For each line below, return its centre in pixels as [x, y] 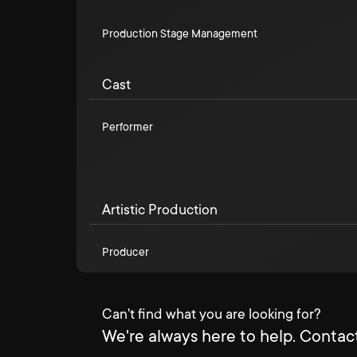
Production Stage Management [180, 33]
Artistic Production [160, 210]
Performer [127, 127]
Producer [126, 252]
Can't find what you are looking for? [212, 314]
